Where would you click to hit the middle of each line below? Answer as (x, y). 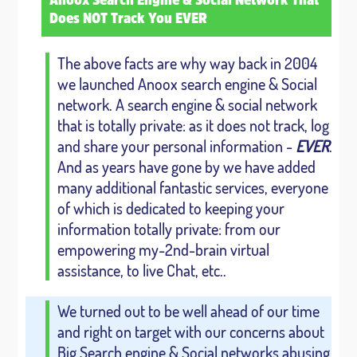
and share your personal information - (176, 146)
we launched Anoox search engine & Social (187, 84)
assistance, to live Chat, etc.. (141, 270)
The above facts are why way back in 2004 (187, 63)
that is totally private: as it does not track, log (193, 125)
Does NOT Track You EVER (128, 20)
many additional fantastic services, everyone (192, 187)
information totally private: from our (169, 229)
